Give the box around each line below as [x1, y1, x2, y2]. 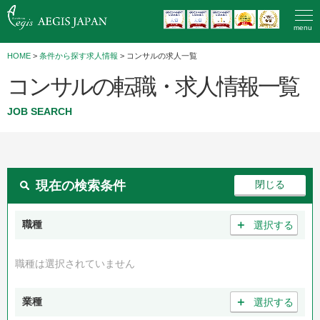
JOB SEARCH [7, 106, 72, 117]
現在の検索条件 [36, 178, 126, 193]
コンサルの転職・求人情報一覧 [7, 74, 299, 99]
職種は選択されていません [15, 258, 135, 269]
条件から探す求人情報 [39, 51, 118, 60]
